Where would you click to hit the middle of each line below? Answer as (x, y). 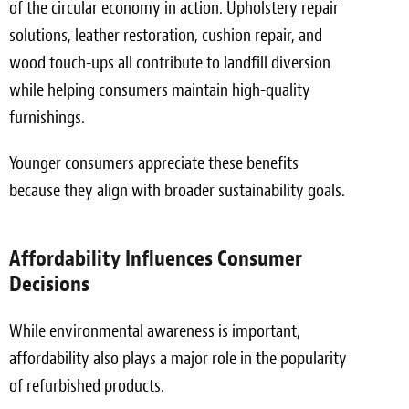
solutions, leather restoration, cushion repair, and (166, 35)
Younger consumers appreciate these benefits (154, 163)
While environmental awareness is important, (155, 331)
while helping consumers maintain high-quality (160, 90)
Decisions (49, 284)
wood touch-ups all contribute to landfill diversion (170, 63)
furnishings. (47, 117)
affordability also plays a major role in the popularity (178, 358)
